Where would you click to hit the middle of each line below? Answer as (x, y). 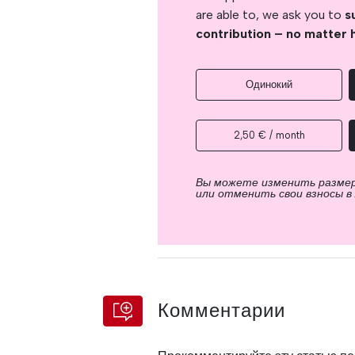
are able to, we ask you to (271, 14)
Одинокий (269, 84)
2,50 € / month (269, 135)
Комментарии (222, 310)
